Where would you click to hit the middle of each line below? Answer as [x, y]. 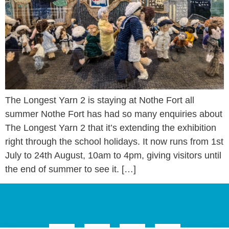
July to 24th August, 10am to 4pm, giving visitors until [113, 155]
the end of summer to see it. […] [71, 169]
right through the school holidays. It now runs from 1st [114, 141]
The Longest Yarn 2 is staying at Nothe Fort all [100, 100]
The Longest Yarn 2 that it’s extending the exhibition [111, 128]
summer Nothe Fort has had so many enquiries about [114, 114]
